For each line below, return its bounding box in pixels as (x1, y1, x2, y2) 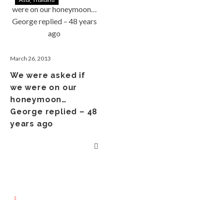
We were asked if (10, 71, 85, 80)
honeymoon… (10, 95, 67, 104)
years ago (10, 119, 54, 128)
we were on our (10, 83, 77, 92)
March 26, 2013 (10, 55, 51, 62)
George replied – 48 (10, 107, 98, 116)
